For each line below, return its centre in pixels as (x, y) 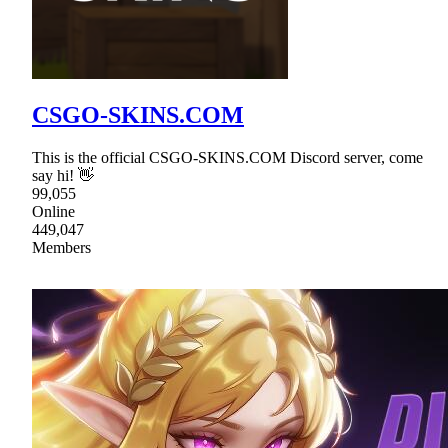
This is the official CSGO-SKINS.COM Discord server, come (227, 158)
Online (53, 212)
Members (61, 248)
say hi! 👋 (63, 176)
